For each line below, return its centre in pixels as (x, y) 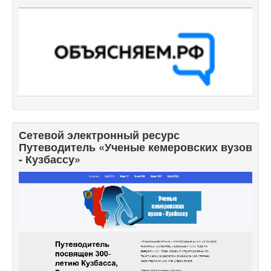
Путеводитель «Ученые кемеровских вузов (135, 147)
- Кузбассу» (50, 159)
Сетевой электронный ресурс (99, 135)
